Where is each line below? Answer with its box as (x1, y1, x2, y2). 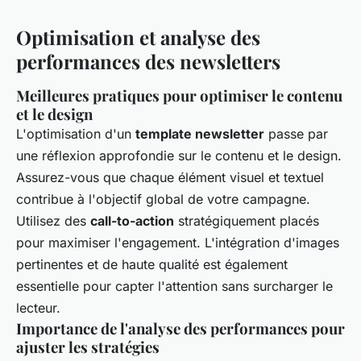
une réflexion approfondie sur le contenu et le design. (16, 147, 342, 164)
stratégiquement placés (174, 212, 319, 229)
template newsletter (135, 125, 264, 142)
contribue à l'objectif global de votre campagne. (16, 190, 310, 207)
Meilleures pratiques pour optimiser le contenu (16, 85, 342, 106)
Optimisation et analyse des (16, 23, 260, 50)
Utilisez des (16, 212, 90, 229)
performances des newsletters (16, 48, 280, 74)
